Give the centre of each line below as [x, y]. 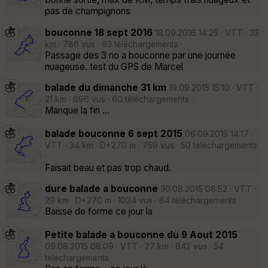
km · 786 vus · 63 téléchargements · [114, 44]
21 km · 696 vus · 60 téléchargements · [119, 100]
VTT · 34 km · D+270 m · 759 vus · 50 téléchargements [151, 145]
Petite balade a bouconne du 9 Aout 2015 [141, 234]
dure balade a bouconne [101, 189]
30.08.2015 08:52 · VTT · [207, 189]
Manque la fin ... [77, 111]
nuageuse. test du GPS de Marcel [114, 66]
